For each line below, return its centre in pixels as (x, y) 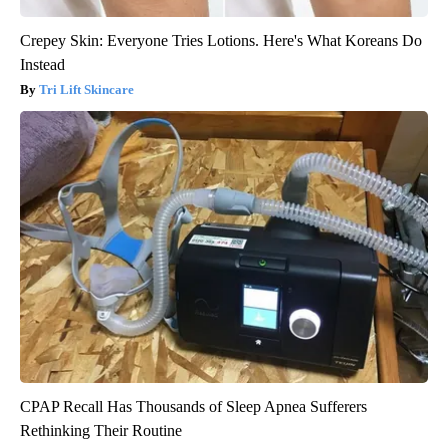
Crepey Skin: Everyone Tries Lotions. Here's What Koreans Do (221, 40)
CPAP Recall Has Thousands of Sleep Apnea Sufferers (193, 406)
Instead (42, 64)
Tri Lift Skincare (86, 89)
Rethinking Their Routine (101, 430)
